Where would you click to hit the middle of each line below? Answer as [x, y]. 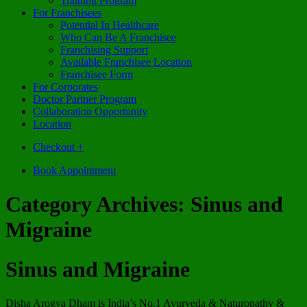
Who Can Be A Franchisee [118, 38]
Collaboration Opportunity [90, 112]
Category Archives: [98, 204]
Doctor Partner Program [85, 99]
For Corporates [65, 87]
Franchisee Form [97, 75]
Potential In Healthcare [110, 25]
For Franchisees [67, 13]
